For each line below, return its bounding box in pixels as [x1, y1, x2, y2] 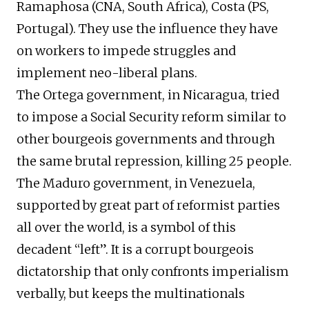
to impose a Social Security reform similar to [17, 109, 286, 126]
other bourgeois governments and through [17, 131, 275, 148]
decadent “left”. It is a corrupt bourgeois [17, 241, 254, 258]
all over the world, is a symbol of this [17, 219, 236, 236]
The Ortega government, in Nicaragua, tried [17, 87, 279, 103]
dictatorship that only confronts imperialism [17, 263, 289, 280]
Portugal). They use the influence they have [17, 21, 278, 37]
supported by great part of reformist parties [17, 197, 280, 214]
